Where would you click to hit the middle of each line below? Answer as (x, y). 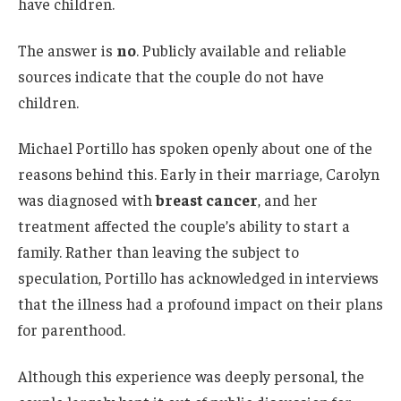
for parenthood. (72, 330)
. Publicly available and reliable (241, 50)
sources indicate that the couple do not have (171, 76)
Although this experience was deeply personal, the (191, 376)
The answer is (67, 50)
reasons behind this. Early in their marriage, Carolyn (199, 174)
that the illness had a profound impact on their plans (200, 304)
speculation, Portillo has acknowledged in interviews (198, 278)
